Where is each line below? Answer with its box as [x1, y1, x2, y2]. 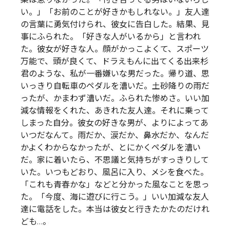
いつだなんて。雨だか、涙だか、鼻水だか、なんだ [21, 130, 209, 141]
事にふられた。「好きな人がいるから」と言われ [21, 32, 201, 42]
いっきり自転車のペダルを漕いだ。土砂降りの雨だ [21, 81, 209, 91]
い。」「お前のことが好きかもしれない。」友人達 [21, 7, 209, 17]
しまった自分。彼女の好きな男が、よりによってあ [21, 118, 208, 128]
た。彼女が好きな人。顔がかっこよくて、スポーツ [21, 44, 209, 54]
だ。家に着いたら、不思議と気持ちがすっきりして [21, 155, 209, 165]
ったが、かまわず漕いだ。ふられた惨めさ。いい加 [21, 93, 209, 104]
